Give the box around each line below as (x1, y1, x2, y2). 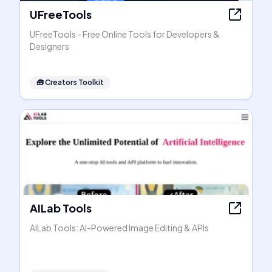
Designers (30, 41, 69, 52)
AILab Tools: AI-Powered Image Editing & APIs (30, 222, 209, 233)
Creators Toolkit (45, 78, 104, 87)
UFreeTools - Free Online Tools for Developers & (30, 29, 220, 39)
